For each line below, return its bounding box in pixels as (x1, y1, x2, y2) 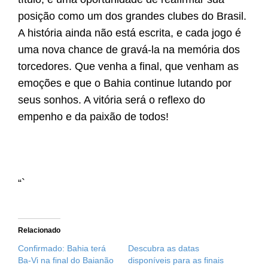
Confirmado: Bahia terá (18, 243, 106, 254)
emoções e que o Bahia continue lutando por (18, 77, 232, 90)
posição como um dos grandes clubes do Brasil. (18, 10, 246, 23)
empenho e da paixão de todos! (18, 111, 169, 123)
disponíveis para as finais (128, 255, 224, 266)
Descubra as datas (128, 243, 199, 254)
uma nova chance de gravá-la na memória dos (18, 44, 240, 56)
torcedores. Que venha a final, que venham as (18, 60, 239, 73)
